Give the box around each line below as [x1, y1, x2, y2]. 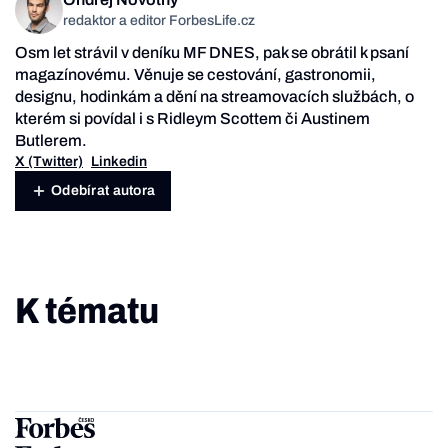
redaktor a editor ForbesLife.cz [63, 13, 255, 29]
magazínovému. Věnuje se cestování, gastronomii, [15, 65, 376, 83]
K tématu [15, 290, 159, 331]
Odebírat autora [51, 183, 156, 199]
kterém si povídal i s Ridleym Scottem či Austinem [15, 109, 370, 127]
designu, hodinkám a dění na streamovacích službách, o [15, 87, 414, 105]
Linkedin [91, 153, 147, 169]
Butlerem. [15, 131, 87, 149]
